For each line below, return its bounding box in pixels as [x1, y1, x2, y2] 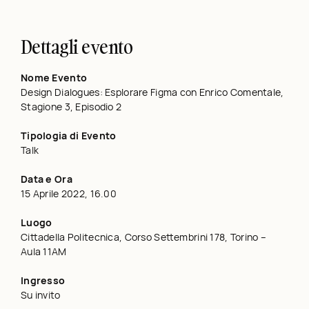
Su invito [21, 288, 61, 301]
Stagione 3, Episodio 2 [21, 99, 122, 113]
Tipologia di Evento [21, 128, 117, 142]
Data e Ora [21, 172, 72, 186]
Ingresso [21, 273, 66, 287]
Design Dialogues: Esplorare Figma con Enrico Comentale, [21, 85, 284, 99]
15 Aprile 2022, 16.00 [21, 186, 117, 200]
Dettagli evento [21, 33, 133, 59]
